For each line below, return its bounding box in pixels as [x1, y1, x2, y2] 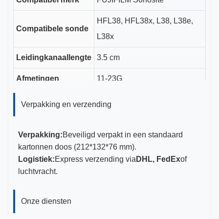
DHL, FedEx [136, 155, 180, 163]
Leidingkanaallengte [16, 53, 91, 62]
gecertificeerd [97, 111, 144, 119]
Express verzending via [55, 155, 136, 163]
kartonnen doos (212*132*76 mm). [18, 143, 136, 151]
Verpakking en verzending [21, 100, 111, 109]
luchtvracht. [18, 167, 58, 175]
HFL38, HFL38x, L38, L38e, [97, 17, 193, 25]
